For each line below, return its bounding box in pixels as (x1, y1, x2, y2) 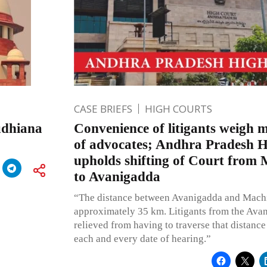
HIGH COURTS (144, 101, 212, 116)
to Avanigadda (73, 169, 160, 184)
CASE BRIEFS (73, 101, 132, 116)
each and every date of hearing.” (73, 232, 211, 244)
